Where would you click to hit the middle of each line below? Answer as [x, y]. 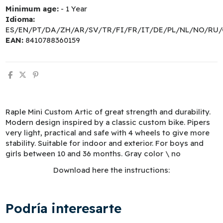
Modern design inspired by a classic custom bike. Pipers [108, 122]
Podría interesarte [64, 208]
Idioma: [20, 19]
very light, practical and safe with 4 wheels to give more [108, 132]
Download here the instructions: [111, 170]
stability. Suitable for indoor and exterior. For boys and [105, 143]
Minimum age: [32, 9]
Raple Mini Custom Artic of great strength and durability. [108, 111]
